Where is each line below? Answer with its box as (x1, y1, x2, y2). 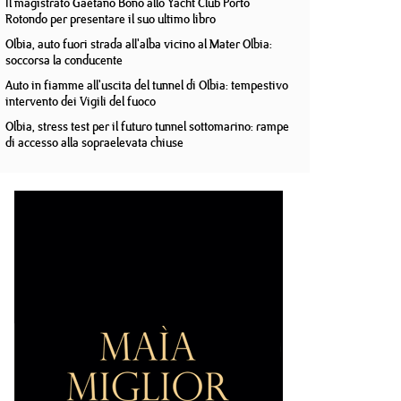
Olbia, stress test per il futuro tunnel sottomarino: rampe (5, 117, 289, 135)
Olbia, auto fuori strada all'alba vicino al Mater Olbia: (5, 35, 272, 53)
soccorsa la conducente (5, 51, 123, 69)
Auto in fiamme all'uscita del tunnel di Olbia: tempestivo (5, 76, 288, 94)
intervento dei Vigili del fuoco (5, 92, 156, 110)
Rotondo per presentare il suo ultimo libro (5, 10, 216, 28)
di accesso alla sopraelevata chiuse (5, 133, 183, 151)
